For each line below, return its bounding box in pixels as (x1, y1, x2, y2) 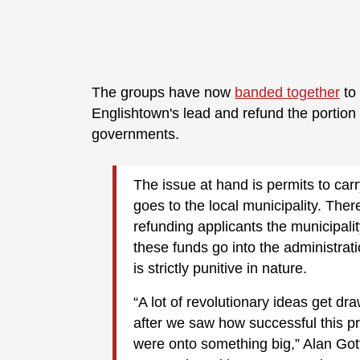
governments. (92, 126, 183, 143)
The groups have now (92, 84, 235, 101)
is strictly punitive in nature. (133, 260, 307, 276)
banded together (235, 84, 340, 101)
